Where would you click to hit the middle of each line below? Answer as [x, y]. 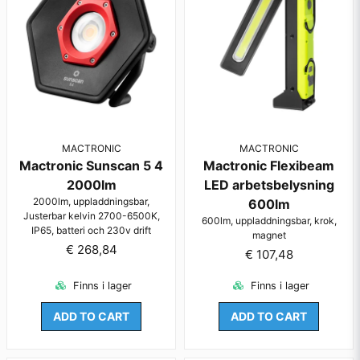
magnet [269, 235]
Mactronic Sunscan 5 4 [91, 165]
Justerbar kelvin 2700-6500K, [91, 215]
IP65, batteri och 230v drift [91, 230]
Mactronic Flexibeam [269, 165]
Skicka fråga [180, 209]
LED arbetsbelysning [269, 184]
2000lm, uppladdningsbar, [91, 201]
